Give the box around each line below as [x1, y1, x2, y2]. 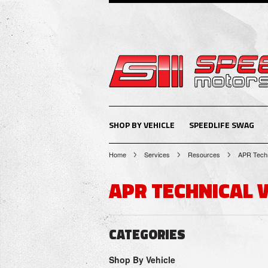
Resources [188, 150, 220, 159]
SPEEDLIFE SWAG [189, 118, 254, 131]
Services [144, 150, 170, 159]
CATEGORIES [109, 224, 185, 245]
